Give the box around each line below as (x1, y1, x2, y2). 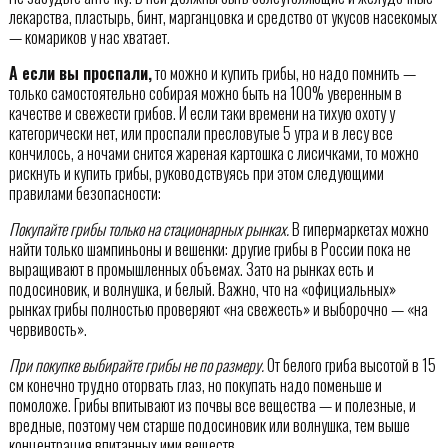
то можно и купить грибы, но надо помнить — (151, 61, 416, 86)
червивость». (8, 317, 87, 342)
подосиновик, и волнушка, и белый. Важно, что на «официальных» (8, 277, 396, 302)
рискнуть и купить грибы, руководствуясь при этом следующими (8, 161, 384, 186)
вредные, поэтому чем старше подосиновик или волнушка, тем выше (8, 413, 410, 438)
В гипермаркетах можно (288, 217, 429, 242)
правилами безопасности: (8, 181, 161, 206)
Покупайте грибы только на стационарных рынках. (8, 217, 289, 242)
